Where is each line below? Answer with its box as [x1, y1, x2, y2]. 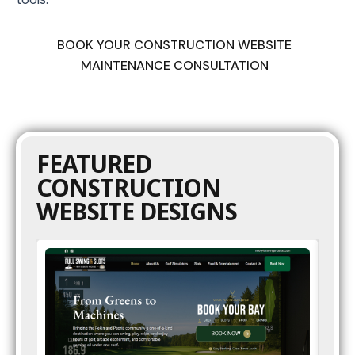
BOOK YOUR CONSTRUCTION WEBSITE [57, 36, 292, 53]
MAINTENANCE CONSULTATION [80, 56, 269, 74]
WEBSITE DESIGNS [36, 194, 237, 227]
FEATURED [36, 147, 151, 180]
